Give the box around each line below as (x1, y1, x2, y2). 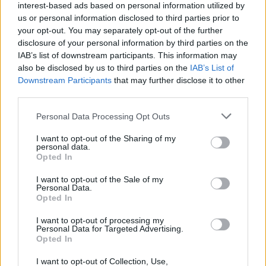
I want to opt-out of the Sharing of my (36, 134, 176, 143)
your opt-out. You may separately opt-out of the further (18, 26, 223, 35)
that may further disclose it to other (112, 75, 245, 85)
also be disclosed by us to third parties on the (18, 63, 190, 72)
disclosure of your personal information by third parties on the (18, 38, 248, 47)
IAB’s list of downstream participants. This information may (18, 50, 237, 60)
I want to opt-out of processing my (36, 216, 164, 225)
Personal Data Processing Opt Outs (36, 111, 170, 121)
